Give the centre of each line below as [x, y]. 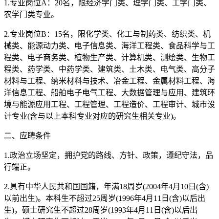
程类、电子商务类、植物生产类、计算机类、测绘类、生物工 [109, 57]
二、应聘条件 [27, 135]
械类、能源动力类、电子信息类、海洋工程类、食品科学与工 [109, 45]
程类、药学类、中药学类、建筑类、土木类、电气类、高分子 [109, 69]
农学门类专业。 [31, 14]
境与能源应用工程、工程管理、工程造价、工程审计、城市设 [109, 104]
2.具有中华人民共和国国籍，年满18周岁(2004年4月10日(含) [106, 186]
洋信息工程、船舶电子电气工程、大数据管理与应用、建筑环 [109, 92]
